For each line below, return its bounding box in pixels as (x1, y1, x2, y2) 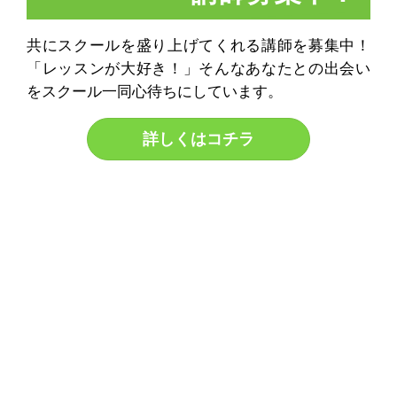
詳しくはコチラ (142, 128, 254, 148)
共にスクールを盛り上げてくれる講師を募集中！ (27, 36, 370, 54)
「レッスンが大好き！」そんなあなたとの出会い (27, 59, 370, 77)
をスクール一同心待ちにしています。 (27, 82, 284, 100)
